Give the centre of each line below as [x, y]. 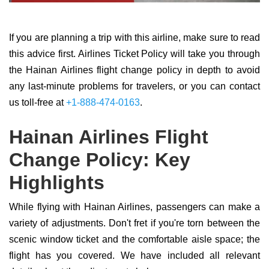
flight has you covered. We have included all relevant [134, 255]
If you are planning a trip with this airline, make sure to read [134, 38]
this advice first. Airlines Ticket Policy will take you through [134, 54]
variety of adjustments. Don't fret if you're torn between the [134, 223]
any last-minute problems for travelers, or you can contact [134, 86]
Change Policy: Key [100, 160]
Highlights [59, 183]
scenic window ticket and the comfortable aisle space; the [134, 239]
